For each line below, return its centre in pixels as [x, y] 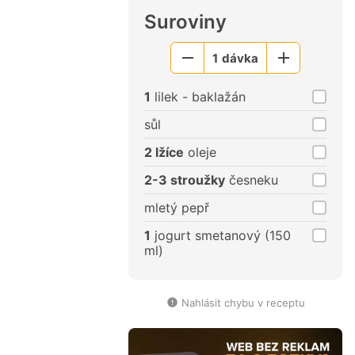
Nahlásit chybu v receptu [243, 303]
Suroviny [185, 22]
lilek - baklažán [198, 97]
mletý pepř [177, 208]
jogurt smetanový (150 [221, 236]
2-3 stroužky [185, 180]
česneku [252, 180]
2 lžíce [164, 153]
